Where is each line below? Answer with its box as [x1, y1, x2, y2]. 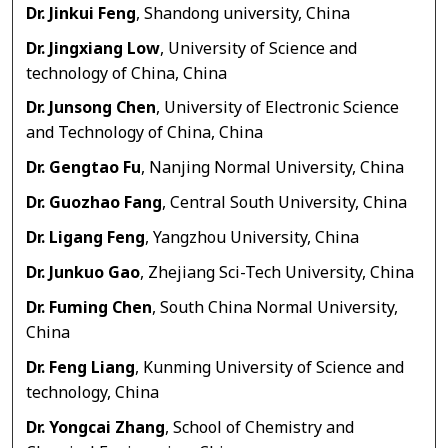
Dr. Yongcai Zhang [26, 415, 166, 440]
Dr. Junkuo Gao [26, 260, 141, 285]
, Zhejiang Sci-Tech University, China [140, 260, 415, 285]
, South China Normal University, [152, 295, 399, 320]
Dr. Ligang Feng [26, 226, 146, 250]
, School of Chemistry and [165, 415, 355, 440]
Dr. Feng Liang [26, 355, 136, 380]
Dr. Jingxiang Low [26, 36, 161, 61]
